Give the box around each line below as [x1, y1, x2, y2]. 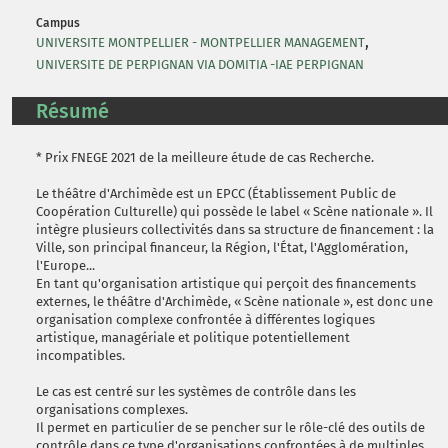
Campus [36, 16, 80, 30]
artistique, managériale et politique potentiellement [36, 330, 350, 345]
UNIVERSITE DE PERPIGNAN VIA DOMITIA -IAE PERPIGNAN [36, 57, 364, 72]
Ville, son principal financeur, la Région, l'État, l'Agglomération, [36, 240, 408, 255]
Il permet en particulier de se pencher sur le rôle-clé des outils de [36, 420, 425, 435]
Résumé [36, 99, 109, 123]
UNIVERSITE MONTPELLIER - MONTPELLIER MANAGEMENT [36, 35, 365, 50]
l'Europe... [36, 258, 95, 273]
